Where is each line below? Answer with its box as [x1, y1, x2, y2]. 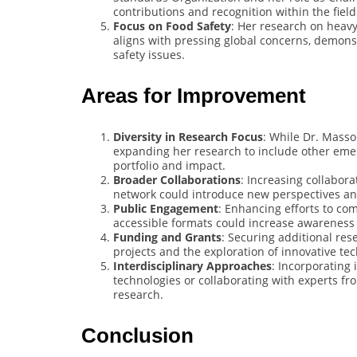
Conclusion [81, 323, 194, 347]
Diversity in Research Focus [113, 128, 263, 144]
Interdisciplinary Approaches [113, 257, 272, 273]
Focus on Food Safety [113, 18, 231, 33]
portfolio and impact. [113, 157, 226, 173]
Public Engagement [113, 200, 218, 216]
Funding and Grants [113, 229, 222, 245]
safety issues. [113, 46, 185, 62]
